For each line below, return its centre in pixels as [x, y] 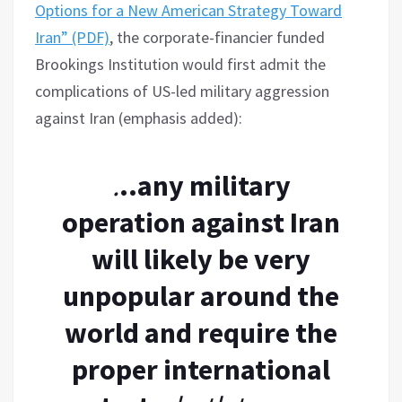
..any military [205, 185]
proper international [201, 369]
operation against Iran [201, 222]
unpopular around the [201, 296]
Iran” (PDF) [72, 37]
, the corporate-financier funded [217, 37]
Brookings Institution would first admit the [180, 64]
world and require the [201, 332]
